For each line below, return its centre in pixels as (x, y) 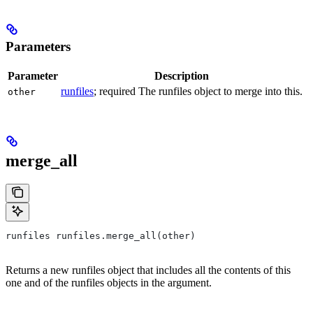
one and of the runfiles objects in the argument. (109, 283)
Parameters (38, 46)
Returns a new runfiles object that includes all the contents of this (148, 270)
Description (182, 75)
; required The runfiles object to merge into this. (198, 91)
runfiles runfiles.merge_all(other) (101, 236)
